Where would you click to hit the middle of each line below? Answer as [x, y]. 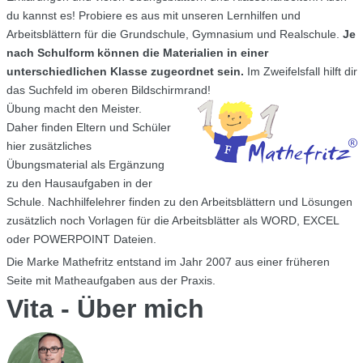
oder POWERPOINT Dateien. [81, 239]
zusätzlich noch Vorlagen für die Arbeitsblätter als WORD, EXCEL [172, 221]
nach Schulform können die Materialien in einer [137, 53]
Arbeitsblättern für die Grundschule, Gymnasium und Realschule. [174, 34]
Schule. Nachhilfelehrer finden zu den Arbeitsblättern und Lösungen [179, 202]
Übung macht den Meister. [74, 109]
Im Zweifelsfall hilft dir [300, 72]
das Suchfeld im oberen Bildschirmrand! [108, 90]
